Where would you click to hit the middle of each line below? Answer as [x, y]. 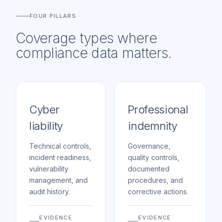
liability [46, 126]
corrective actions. [158, 192]
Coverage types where [86, 38]
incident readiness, [60, 157]
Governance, [149, 146]
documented [149, 169]
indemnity [153, 126]
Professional [158, 110]
